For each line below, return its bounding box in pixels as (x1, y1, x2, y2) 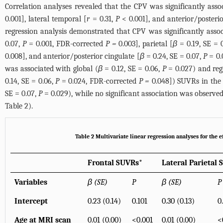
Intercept (14, 197, 48, 206)
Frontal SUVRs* (88, 158, 142, 168)
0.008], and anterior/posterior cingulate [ (5, 52, 140, 61)
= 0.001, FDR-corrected (26, 39, 106, 49)
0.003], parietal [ (116, 39, 173, 49)
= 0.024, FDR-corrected (59, 77, 139, 86)
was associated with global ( (5, 64, 98, 74)
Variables (14, 178, 47, 187)
